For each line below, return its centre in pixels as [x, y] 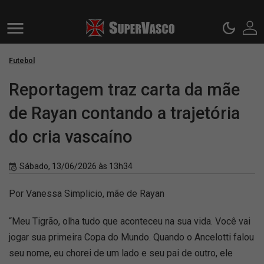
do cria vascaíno [71, 137]
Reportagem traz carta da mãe [124, 90]
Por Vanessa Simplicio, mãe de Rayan [87, 194]
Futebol [22, 61]
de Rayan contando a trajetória [124, 113]
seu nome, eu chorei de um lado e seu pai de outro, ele [121, 253]
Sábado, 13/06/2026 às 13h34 [76, 166]
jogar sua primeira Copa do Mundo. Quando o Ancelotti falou [131, 237]
